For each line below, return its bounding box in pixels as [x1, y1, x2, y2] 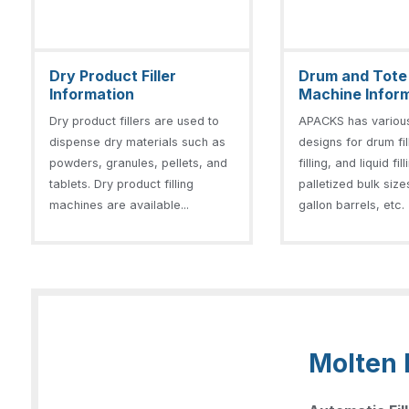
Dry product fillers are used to [49, 113, 219, 128]
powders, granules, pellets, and [49, 155, 227, 170]
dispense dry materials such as [49, 134, 225, 149]
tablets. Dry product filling [49, 176, 194, 191]
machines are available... [49, 197, 189, 212]
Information [49, 84, 134, 103]
